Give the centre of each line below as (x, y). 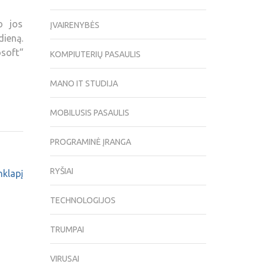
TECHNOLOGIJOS (83, 201)
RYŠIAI (61, 171)
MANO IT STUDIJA (84, 84)
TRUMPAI (67, 230)
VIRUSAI (64, 259)
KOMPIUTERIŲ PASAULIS (95, 55)
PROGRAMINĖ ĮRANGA (90, 142)
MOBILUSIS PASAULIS (89, 113)
